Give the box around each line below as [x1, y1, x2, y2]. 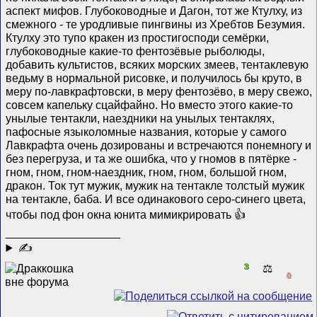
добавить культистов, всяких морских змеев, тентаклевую [6, 57, 309, 71]
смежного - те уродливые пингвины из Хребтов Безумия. [6, 17, 306, 30]
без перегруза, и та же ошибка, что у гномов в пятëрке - [6, 151, 297, 165]
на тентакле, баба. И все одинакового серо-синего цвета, [6, 192, 306, 205]
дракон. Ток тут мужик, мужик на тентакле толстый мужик [6, 178, 305, 192]
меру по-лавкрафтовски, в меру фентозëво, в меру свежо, [6, 84, 313, 98]
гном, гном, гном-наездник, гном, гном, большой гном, [6, 165, 287, 178]
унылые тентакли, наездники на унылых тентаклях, [6, 111, 275, 125]
